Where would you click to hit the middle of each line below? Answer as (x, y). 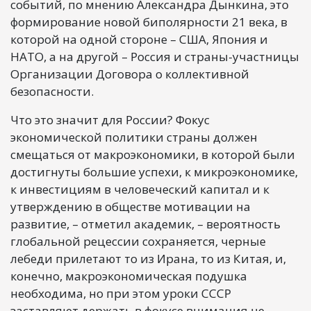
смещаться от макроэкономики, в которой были (153, 154)
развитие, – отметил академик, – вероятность (145, 224)
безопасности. (52, 91)
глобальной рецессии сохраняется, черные (138, 241)
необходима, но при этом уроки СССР (121, 293)
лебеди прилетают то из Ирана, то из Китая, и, (148, 258)
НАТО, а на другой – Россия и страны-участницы (155, 56)
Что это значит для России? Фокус (110, 119)
